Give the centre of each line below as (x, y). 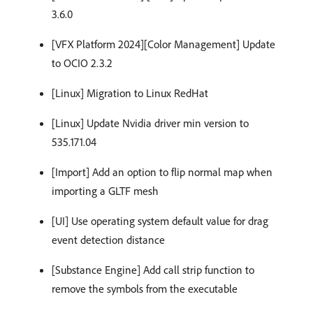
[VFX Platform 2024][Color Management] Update (163, 44)
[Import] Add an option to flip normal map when (162, 172)
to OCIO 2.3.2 (82, 63)
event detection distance (108, 239)
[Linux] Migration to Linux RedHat (130, 93)
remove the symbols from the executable (145, 288)
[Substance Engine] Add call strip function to (153, 269)
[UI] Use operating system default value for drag (160, 220)
